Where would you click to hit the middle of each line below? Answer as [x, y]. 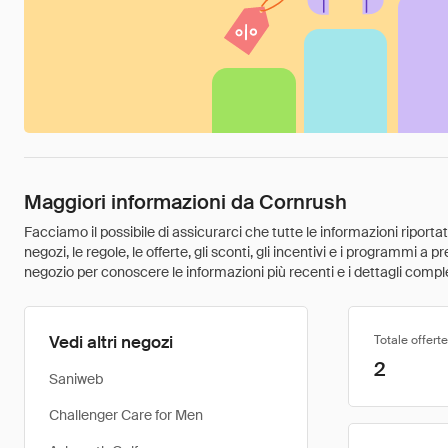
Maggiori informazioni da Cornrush [185, 202]
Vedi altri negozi [111, 342]
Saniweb [76, 379]
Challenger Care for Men [126, 415]
